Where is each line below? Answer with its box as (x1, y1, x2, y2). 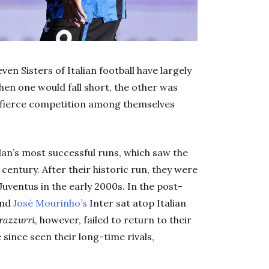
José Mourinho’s (13, 197, 87, 210)
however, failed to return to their (40, 214, 192, 226)
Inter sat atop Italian (87, 197, 186, 210)
